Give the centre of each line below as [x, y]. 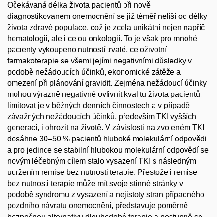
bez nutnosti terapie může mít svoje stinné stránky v [95, 183]
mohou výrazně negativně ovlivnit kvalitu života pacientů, [105, 94]
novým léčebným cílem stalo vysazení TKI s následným [102, 161]
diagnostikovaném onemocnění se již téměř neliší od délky [107, 16]
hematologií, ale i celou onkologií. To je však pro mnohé [102, 39]
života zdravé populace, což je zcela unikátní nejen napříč [106, 27]
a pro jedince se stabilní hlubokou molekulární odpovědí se [108, 150]
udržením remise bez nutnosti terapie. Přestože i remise [102, 172]
